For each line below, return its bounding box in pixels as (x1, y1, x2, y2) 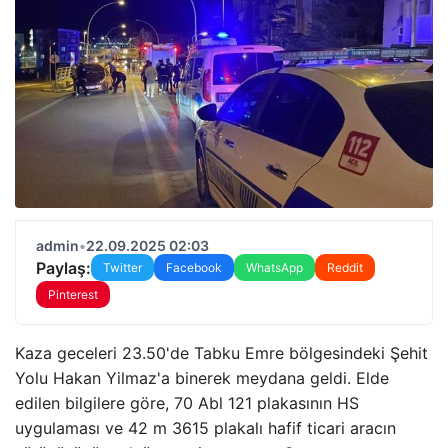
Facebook (166, 260, 222, 275)
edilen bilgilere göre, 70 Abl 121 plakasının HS (15, 393, 359, 413)
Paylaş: (36, 257, 91, 278)
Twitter (103, 260, 142, 275)
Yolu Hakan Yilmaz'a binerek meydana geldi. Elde (15, 368, 389, 388)
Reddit (327, 260, 363, 275)
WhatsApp (246, 260, 303, 275)
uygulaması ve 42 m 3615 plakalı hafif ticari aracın (15, 418, 396, 438)
